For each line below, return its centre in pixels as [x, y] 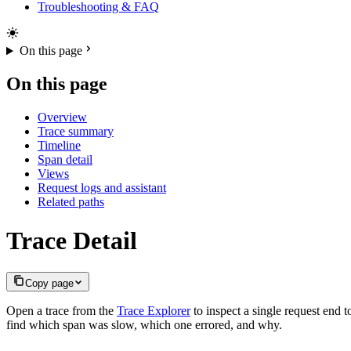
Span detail [65, 160]
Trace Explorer [154, 311]
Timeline [59, 146]
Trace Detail [72, 240]
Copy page [49, 284]
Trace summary [76, 132]
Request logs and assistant [102, 188]
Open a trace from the [62, 311]
